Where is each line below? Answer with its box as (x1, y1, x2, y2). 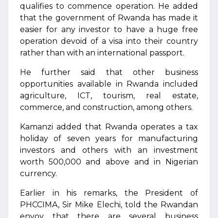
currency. (20, 169, 57, 178)
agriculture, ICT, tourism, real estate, (20, 91, 198, 100)
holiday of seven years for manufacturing (20, 134, 198, 143)
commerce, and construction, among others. (20, 103, 193, 112)
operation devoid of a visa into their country (20, 36, 198, 46)
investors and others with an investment (20, 145, 198, 155)
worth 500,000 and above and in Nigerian (20, 157, 198, 166)
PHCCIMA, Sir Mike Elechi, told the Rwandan (20, 200, 198, 209)
